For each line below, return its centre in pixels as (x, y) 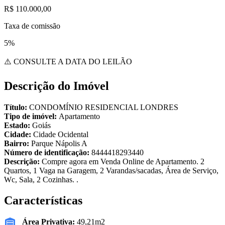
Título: (17, 107)
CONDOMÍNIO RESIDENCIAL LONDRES (104, 107)
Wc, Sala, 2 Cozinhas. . (41, 179)
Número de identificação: (48, 152)
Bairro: (18, 143)
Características (43, 201)
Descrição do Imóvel (57, 86)
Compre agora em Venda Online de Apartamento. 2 (123, 161)
